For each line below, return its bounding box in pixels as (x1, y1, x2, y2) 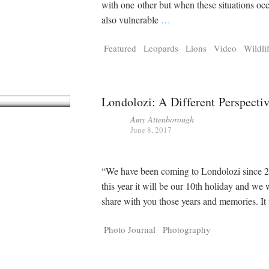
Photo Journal (104, 223, 156, 235)
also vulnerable (101, 13, 162, 26)
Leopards (144, 41, 179, 54)
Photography (163, 223, 211, 235)
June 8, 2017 (130, 124, 172, 135)
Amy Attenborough (130, 113, 195, 125)
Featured (104, 41, 137, 54)
